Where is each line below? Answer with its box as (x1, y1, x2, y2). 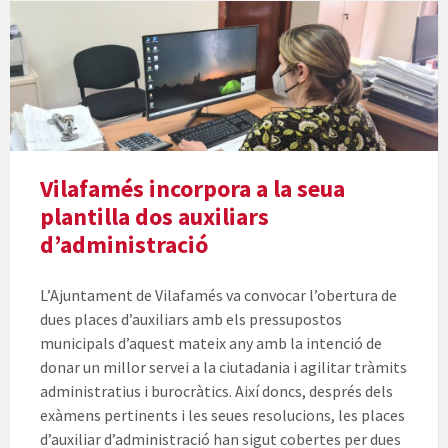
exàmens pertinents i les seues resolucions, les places (40, 405, 405, 426)
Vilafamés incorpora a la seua (40, 173, 345, 205)
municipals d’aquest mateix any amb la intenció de (40, 333, 382, 354)
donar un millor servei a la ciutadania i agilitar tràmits (40, 357, 407, 378)
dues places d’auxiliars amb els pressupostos (40, 309, 342, 330)
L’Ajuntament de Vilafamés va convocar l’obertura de (40, 285, 397, 306)
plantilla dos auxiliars (40, 201, 269, 233)
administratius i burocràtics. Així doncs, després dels (40, 381, 393, 402)
